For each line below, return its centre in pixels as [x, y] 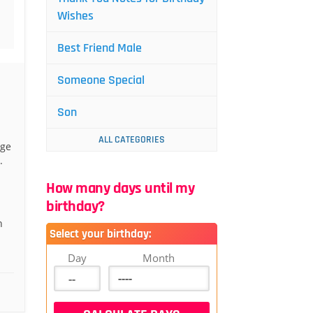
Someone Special [101, 80]
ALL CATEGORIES [132, 140]
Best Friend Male [100, 48]
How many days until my [120, 189]
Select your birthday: [100, 234]
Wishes [75, 16]
